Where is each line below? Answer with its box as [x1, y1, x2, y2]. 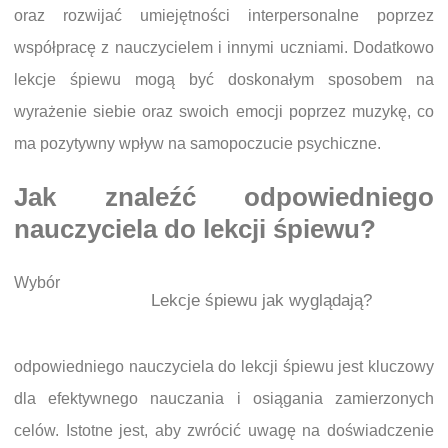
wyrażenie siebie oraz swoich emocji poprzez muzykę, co [14, 103, 434, 121]
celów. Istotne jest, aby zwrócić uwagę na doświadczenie [14, 422, 434, 440]
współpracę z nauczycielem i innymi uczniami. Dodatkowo [14, 39, 434, 57]
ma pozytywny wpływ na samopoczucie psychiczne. [14, 135, 381, 153]
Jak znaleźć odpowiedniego [14, 183, 434, 212]
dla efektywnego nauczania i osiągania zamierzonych [14, 390, 434, 408]
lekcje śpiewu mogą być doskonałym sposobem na [14, 71, 434, 89]
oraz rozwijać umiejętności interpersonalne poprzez [14, 7, 434, 25]
